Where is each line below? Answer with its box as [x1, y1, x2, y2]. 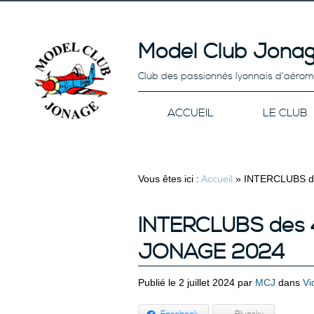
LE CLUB [262, 106, 308, 120]
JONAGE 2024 [138, 239, 285, 266]
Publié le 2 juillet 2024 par [138, 277, 255, 288]
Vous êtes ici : [138, 173, 201, 184]
